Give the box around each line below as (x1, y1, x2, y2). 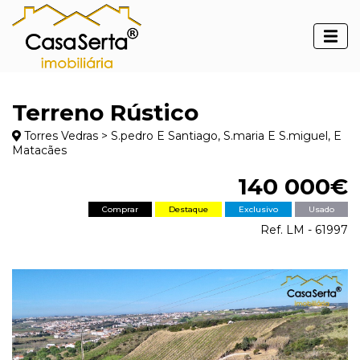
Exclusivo (239, 203, 278, 215)
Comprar (102, 203, 138, 215)
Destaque (169, 203, 208, 215)
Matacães (12, 143, 67, 157)
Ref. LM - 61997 (260, 223, 348, 237)
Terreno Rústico (12, 99, 198, 126)
